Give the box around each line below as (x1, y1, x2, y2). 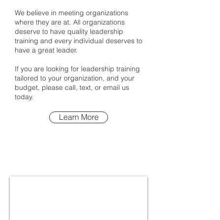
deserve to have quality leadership (15, 27, 123, 36)
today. (15, 92, 33, 101)
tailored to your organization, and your (15, 74, 135, 82)
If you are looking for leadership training (15, 64, 140, 73)
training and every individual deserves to (15, 36, 142, 45)
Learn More (58, 112, 99, 122)
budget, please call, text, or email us (15, 83, 129, 92)
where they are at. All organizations (15, 18, 125, 27)
